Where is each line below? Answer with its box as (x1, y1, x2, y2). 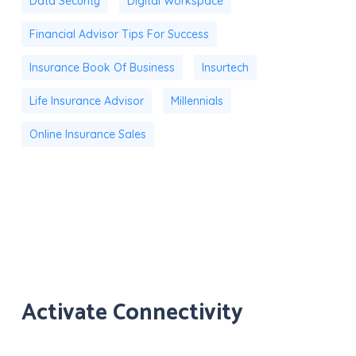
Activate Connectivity (21, 293, 243, 332)
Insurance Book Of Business (29, 60, 175, 75)
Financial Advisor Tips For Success (29, 26, 209, 41)
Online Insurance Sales (29, 126, 146, 141)
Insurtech (201, 60, 249, 75)
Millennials (170, 93, 223, 108)
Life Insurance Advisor (29, 93, 144, 108)
